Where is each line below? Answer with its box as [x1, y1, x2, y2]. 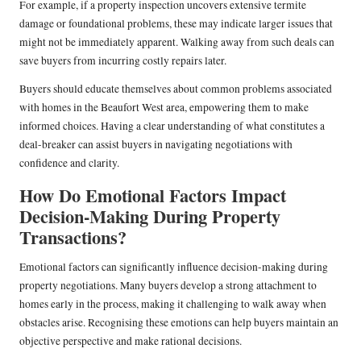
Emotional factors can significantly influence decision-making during [19, 259, 328, 275]
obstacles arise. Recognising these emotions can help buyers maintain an [19, 315, 338, 330]
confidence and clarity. [19, 156, 119, 171]
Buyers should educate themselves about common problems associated [19, 81, 332, 97]
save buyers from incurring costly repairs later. [19, 53, 226, 68]
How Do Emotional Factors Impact [19, 182, 286, 210]
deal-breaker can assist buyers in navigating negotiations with [19, 137, 293, 152]
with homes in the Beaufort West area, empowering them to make [19, 100, 309, 115]
